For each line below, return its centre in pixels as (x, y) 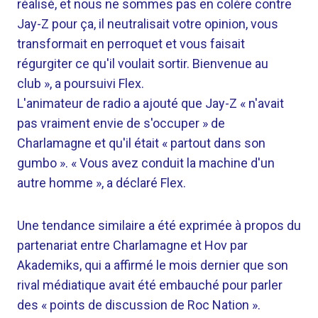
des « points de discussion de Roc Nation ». (139, 305)
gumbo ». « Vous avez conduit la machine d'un (146, 163)
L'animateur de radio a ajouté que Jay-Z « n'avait (150, 103)
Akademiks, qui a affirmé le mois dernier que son (153, 265)
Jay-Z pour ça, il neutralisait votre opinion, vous (148, 24)
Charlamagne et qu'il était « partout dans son (141, 143)
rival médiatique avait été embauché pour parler (150, 285)
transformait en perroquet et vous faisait (131, 44)
